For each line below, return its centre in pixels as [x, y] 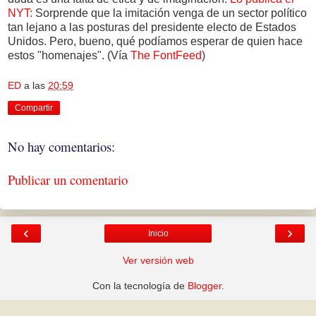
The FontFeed [166, 55]
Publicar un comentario [68, 179]
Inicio [158, 234]
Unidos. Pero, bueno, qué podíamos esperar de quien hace [155, 41]
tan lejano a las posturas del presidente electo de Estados [152, 27]
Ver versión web [158, 261]
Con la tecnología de [140, 286]
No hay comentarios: [61, 147]
